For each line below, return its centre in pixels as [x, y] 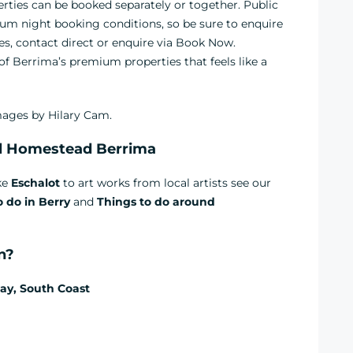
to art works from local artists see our [167, 183]
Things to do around [156, 202]
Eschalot [37, 183]
